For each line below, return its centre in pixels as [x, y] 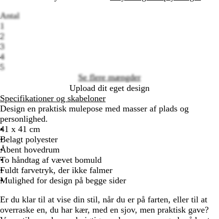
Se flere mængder [109, 77]
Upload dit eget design [109, 88]
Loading [123, 51]
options [122, 61]
